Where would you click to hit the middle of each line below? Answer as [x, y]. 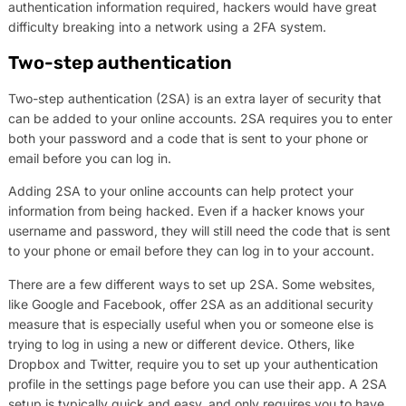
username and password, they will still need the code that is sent [199, 231]
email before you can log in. [89, 158]
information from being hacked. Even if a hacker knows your [186, 211]
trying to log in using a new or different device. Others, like [181, 343]
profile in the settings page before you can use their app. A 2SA [197, 383]
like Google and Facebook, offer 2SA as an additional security [190, 304]
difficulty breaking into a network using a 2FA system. [167, 27]
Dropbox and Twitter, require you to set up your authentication [193, 363]
